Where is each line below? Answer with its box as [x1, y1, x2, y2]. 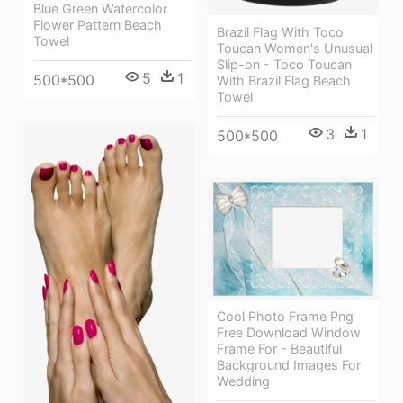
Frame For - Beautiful [217, 341, 342, 357]
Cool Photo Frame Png [217, 309, 354, 325]
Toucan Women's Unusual [217, 40, 372, 56]
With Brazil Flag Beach [217, 72, 351, 88]
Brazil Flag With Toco [217, 23, 344, 40]
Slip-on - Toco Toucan [217, 56, 352, 72]
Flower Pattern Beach [33, 17, 162, 33]
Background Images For [217, 357, 361, 373]
